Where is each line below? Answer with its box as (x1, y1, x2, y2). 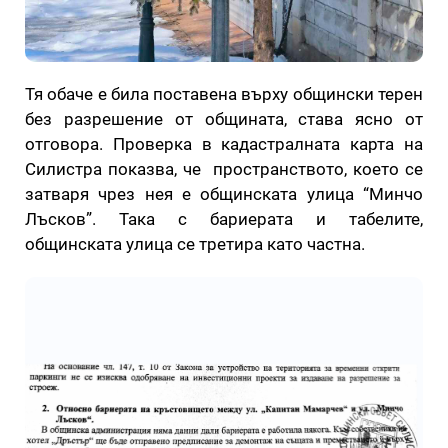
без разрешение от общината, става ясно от (25, 109, 423, 129)
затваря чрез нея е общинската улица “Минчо (25, 184, 423, 204)
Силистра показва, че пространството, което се (25, 159, 423, 179)
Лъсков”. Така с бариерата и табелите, (25, 209, 423, 229)
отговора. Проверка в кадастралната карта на (25, 134, 423, 154)
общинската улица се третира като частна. (25, 234, 365, 254)
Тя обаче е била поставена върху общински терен (25, 84, 423, 104)
